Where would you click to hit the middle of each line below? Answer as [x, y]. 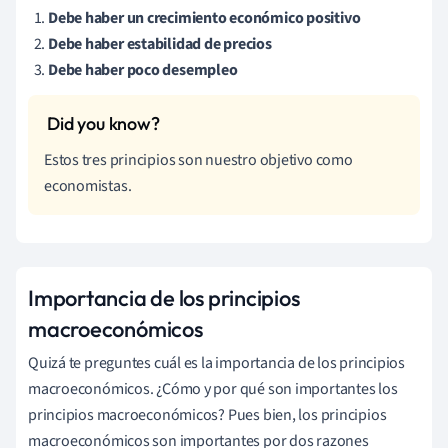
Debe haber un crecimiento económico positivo [204, 17]
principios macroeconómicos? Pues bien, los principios [207, 414]
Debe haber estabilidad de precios [160, 43]
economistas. [88, 185]
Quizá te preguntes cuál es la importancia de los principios [217, 362]
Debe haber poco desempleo [143, 69]
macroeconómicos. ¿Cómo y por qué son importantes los [213, 388]
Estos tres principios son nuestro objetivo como [198, 159]
